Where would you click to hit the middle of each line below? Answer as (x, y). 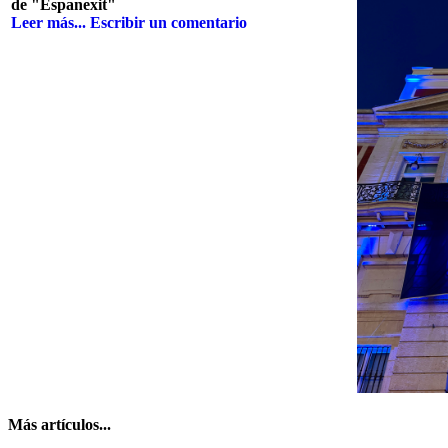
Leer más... (48, 23)
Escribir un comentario (168, 23)
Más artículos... (59, 424)
